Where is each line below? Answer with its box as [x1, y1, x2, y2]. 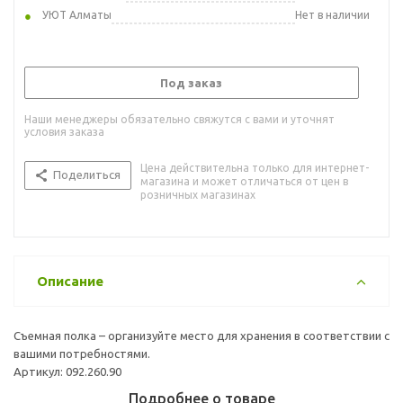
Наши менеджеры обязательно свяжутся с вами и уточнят [24, 112, 335, 125]
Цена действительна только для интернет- [140, 161, 369, 174]
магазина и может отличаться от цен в [140, 175, 348, 187]
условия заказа [24, 125, 104, 138]
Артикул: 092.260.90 [13, 364, 121, 378]
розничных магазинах [140, 188, 255, 201]
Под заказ [160, 76, 222, 89]
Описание [37, 273, 103, 289]
